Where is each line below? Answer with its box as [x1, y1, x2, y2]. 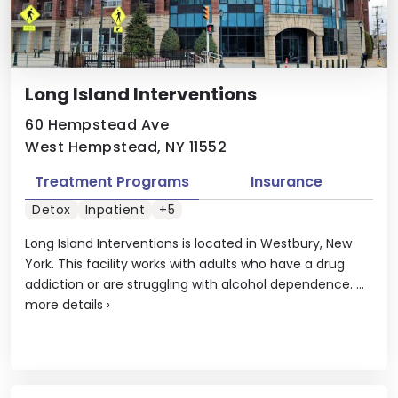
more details [25, 296, 103, 314]
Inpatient [84, 201, 145, 219]
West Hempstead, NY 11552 [25, 136, 227, 157]
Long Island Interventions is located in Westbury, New [25, 235, 352, 252]
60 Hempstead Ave [25, 114, 169, 135]
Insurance [250, 171, 322, 192]
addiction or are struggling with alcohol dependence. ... [25, 275, 364, 293]
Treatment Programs [35, 171, 189, 192]
